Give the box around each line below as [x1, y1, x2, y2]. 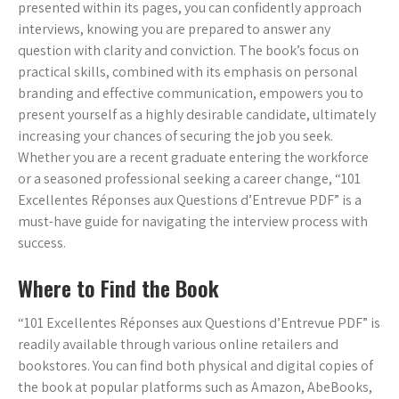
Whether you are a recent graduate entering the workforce [18, 148, 369, 167]
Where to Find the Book [18, 272, 219, 305]
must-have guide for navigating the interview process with [18, 212, 368, 232]
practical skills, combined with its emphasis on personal [18, 62, 358, 82]
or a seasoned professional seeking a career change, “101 [18, 169, 361, 189]
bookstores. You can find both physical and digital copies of [18, 356, 373, 376]
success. [18, 233, 66, 253]
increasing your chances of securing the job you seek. [18, 126, 333, 146]
